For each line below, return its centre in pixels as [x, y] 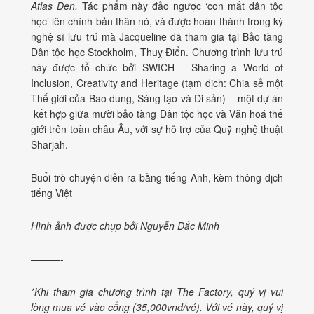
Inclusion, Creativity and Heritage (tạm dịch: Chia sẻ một [157, 83]
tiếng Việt [52, 193]
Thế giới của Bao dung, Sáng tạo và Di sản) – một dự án [157, 98]
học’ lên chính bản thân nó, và [100, 21]
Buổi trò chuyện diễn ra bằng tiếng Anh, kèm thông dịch [157, 178]
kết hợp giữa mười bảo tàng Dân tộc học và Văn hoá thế [157, 114]
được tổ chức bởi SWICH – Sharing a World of [165, 68]
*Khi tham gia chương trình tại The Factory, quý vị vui [157, 292]
